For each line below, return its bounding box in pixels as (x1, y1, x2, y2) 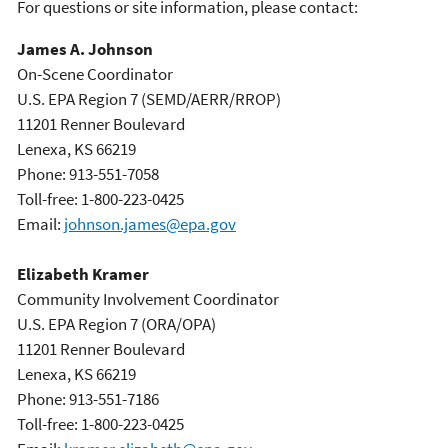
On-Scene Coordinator (17, 63, 173, 85)
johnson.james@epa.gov (64, 213, 236, 235)
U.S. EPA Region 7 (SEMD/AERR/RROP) (17, 88, 281, 110)
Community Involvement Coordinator (17, 288, 279, 310)
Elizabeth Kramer (17, 263, 149, 285)
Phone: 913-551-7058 (17, 163, 159, 185)
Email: (17, 213, 64, 235)
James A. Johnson (17, 38, 153, 60)
